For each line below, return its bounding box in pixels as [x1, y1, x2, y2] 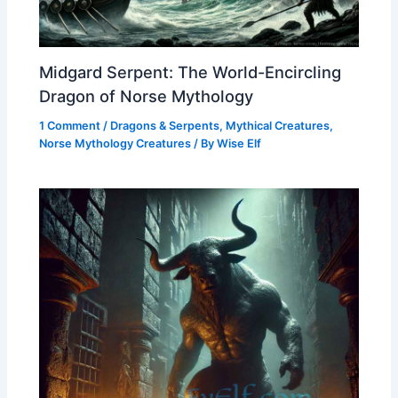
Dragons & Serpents [110, 119, 220, 133]
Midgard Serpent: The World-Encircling [39, 61, 342, 82]
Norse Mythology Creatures [39, 137, 192, 151]
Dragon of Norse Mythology [39, 85, 254, 106]
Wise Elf [217, 137, 262, 151]
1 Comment [39, 119, 101, 133]
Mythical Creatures [226, 119, 330, 133]
